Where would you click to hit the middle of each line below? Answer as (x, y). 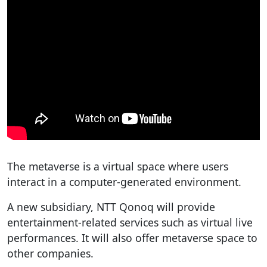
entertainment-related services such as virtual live (130, 222)
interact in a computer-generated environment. (124, 181)
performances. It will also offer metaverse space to (132, 237)
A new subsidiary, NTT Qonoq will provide (111, 207)
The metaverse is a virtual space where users (118, 166)
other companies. (50, 253)
